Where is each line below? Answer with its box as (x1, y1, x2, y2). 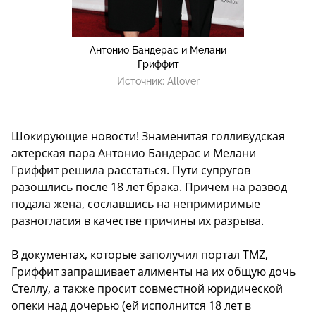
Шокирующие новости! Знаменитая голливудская (11, 128, 285, 145)
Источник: (116, 75, 167, 87)
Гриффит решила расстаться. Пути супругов (11, 162, 250, 178)
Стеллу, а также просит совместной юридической (11, 281, 283, 297)
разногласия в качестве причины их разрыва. (11, 213, 264, 229)
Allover (166, 75, 200, 87)
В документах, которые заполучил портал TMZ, (11, 247, 268, 263)
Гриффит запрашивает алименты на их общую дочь (11, 264, 296, 280)
